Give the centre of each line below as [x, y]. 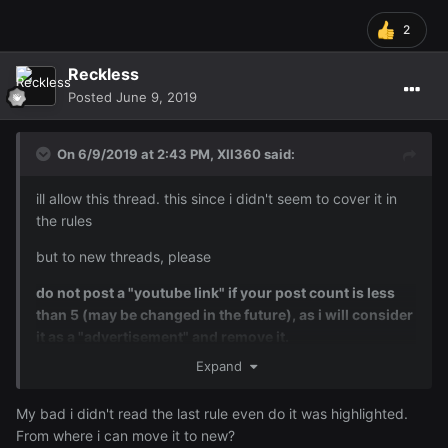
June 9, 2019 [156, 96]
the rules [64, 220]
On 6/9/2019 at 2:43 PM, [137, 153]
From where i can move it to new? [125, 436]
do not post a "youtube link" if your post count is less [215, 292]
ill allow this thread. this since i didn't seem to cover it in [216, 198]
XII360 [239, 153]
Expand [222, 366]
